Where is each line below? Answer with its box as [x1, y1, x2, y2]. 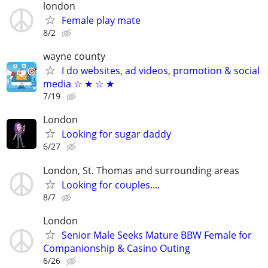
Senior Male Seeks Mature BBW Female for [62, 228, 252, 242]
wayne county [43, 50, 105, 63]
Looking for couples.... [62, 178, 160, 191]
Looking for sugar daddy [62, 127, 171, 141]
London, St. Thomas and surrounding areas [43, 163, 239, 177]
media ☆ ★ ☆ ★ [43, 77, 114, 91]
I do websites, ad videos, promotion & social [62, 64, 260, 78]
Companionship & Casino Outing [43, 241, 190, 255]
